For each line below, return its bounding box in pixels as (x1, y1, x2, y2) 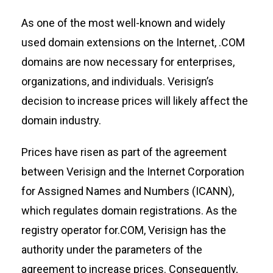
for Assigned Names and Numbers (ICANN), (21, 185, 234, 198)
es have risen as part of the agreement (40, 146, 227, 159)
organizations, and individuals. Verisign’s (21, 75, 214, 88)
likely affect (172, 94, 230, 108)
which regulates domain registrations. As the (21, 204, 237, 218)
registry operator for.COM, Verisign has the (21, 224, 226, 237)
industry (59, 114, 99, 127)
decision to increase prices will (21, 94, 173, 108)
